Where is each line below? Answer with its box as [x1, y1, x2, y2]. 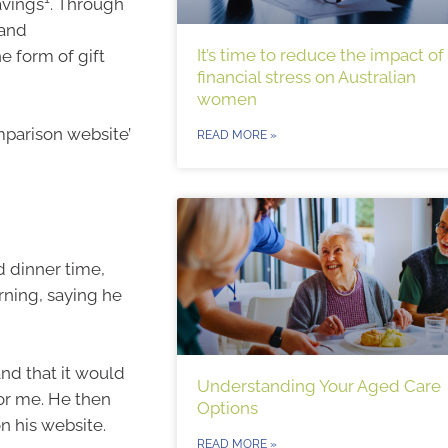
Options [196, 398, 258, 419]
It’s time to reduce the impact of [196, 44, 444, 65]
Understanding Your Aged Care [196, 376, 441, 397]
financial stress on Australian [196, 66, 416, 87]
